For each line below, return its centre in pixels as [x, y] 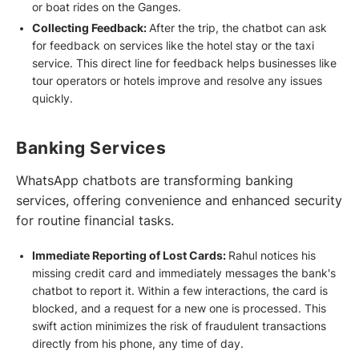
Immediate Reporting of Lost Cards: [130, 255]
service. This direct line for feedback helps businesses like [184, 64]
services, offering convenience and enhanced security [179, 200]
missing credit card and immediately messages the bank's [184, 273]
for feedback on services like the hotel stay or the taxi [173, 46]
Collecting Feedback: [90, 28]
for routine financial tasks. [95, 220]
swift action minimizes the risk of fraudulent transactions [179, 326]
